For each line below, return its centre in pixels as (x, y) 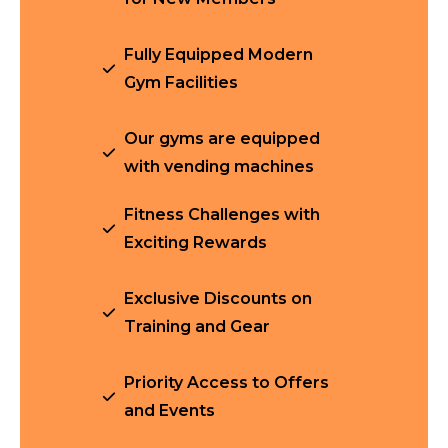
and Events (170, 410)
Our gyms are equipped (222, 138)
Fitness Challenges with (222, 214)
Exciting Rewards (196, 242)
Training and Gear (197, 326)
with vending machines (219, 166)
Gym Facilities (181, 82)
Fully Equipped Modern (219, 54)
